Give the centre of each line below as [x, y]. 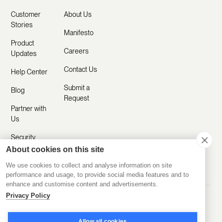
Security [24, 137]
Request [77, 98]
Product [23, 43]
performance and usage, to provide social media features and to [97, 175]
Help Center [29, 72]
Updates [24, 53]
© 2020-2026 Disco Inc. [140, 201]
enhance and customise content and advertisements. [82, 184]
